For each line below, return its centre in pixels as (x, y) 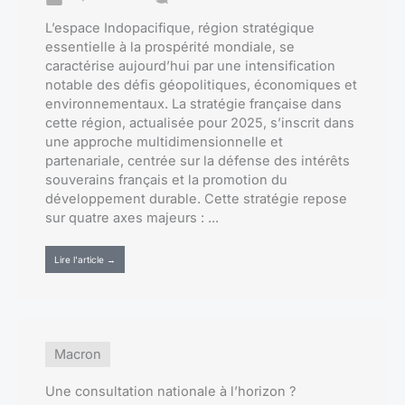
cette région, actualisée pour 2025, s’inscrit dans (200, 122)
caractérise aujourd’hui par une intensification (190, 66)
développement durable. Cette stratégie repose (196, 198)
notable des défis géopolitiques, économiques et (201, 85)
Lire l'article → (85, 259)
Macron (78, 354)
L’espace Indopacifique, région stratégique (180, 28)
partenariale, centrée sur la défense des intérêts (198, 160)
